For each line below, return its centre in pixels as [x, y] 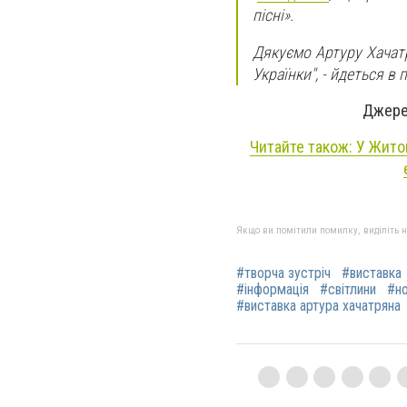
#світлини [348, 290]
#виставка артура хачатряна [318, 306]
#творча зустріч [283, 273]
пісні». [273, 15]
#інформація [273, 290]
